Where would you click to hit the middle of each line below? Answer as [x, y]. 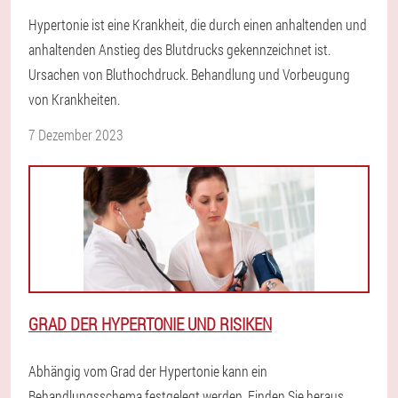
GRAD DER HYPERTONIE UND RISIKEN [150, 324]
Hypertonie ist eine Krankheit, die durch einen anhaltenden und [198, 24]
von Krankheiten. [74, 99]
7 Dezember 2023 [76, 135]
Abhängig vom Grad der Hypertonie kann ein [148, 371]
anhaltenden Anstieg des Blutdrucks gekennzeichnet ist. [179, 49]
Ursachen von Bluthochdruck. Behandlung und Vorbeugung [189, 74]
